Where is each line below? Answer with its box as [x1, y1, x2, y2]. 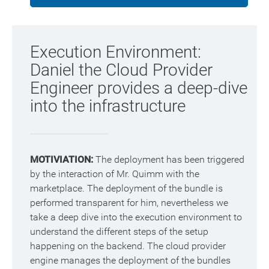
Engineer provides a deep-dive [30, 78, 247, 98]
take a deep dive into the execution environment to [30, 211, 242, 223]
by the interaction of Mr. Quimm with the [30, 168, 199, 180]
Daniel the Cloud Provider [30, 60, 213, 80]
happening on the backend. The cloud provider [30, 240, 226, 252]
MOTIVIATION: [30, 154, 93, 166]
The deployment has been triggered [93, 154, 244, 166]
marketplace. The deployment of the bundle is [30, 183, 223, 195]
